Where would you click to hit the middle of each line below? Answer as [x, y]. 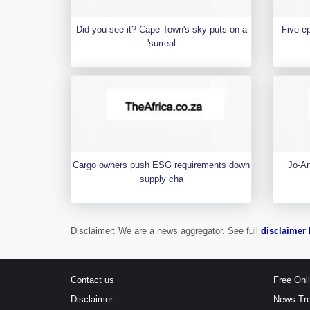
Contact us [92, 280]
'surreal [161, 43]
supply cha [161, 179]
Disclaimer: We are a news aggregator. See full [166, 230]
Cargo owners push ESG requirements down [162, 165]
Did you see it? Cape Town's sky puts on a [161, 29]
